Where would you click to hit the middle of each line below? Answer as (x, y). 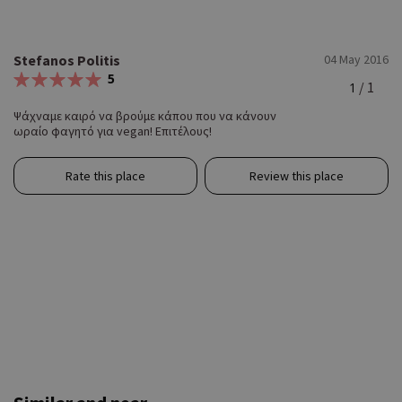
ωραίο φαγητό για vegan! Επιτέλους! (113, 131)
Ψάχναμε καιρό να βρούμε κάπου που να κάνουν (145, 116)
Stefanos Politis (67, 61)
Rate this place (105, 176)
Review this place (297, 176)
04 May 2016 (356, 60)
